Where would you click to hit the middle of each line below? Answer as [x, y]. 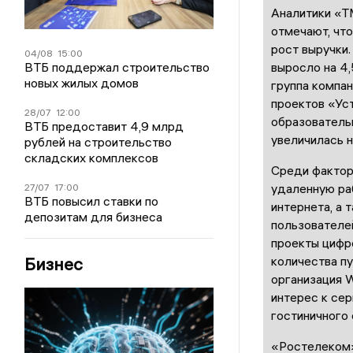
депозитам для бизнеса [94, 217]
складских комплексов [92, 158]
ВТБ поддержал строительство [117, 67]
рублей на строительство [98, 142]
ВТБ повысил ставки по [92, 201]
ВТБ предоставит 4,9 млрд [104, 126]
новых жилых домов [82, 83]
